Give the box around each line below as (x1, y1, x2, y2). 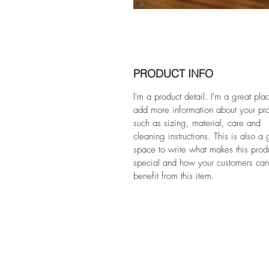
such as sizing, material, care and (133, 116, 261, 129)
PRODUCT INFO (133, 66, 213, 80)
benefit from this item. (133, 169, 214, 182)
